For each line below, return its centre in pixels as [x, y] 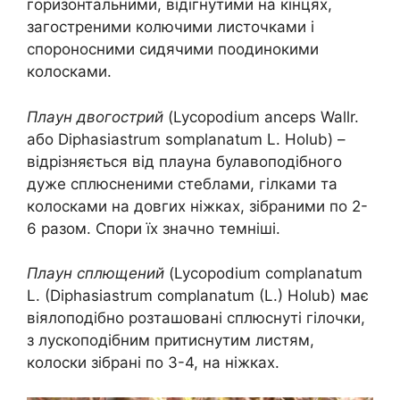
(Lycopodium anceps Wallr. [261, 117]
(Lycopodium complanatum [263, 274]
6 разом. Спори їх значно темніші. [154, 228]
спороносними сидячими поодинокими [173, 50]
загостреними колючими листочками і [171, 27]
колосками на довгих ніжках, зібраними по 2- [197, 206]
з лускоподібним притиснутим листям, [171, 341]
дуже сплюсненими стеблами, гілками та [182, 183]
